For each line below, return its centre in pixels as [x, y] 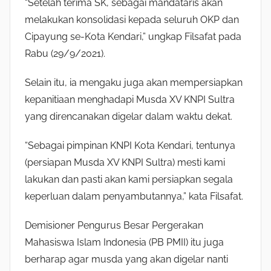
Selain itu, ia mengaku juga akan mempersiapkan [134, 82]
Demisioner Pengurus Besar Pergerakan [114, 225]
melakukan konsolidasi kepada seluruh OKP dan [132, 19]
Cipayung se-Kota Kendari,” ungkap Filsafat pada [133, 36]
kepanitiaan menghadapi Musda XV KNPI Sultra [130, 99]
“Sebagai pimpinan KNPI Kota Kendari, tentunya [130, 145]
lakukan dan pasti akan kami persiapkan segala [129, 179]
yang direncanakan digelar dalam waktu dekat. [129, 116]
